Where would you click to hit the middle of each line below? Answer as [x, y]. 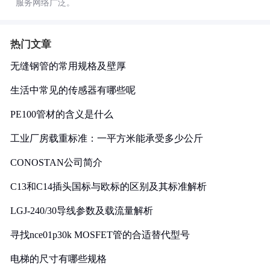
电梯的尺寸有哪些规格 [58, 259]
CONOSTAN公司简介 [56, 162]
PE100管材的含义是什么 [62, 114]
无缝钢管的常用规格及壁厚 [68, 66]
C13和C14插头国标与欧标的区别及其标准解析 [108, 187]
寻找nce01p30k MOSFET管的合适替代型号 [100, 235]
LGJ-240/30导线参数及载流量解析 [82, 211]
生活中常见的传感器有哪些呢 [73, 90]
